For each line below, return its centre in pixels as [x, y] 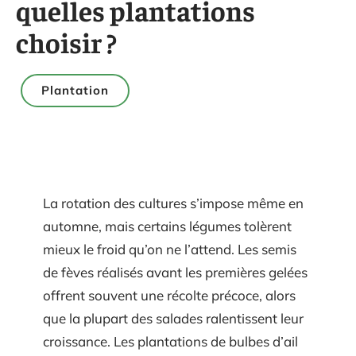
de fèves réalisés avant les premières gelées [175, 272]
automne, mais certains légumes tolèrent [167, 226]
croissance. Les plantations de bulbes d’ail [170, 341]
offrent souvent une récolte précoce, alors [169, 295]
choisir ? [66, 42]
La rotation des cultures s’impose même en [173, 203]
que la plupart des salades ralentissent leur [173, 318]
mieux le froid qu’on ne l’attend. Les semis [170, 249]
